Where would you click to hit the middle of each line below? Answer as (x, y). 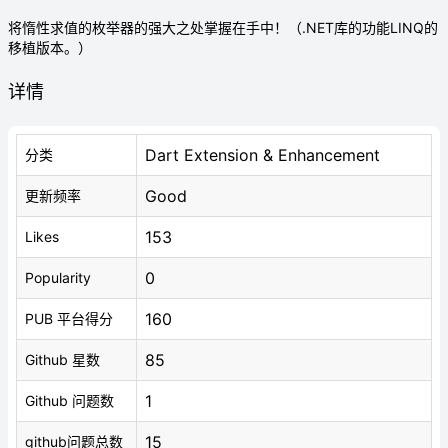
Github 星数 (62, 359)
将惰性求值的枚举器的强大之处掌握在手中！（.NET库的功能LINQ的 (223, 27)
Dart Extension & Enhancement (262, 155)
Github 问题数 (69, 400)
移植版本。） (50, 47)
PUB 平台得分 (69, 318)
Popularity (58, 277)
